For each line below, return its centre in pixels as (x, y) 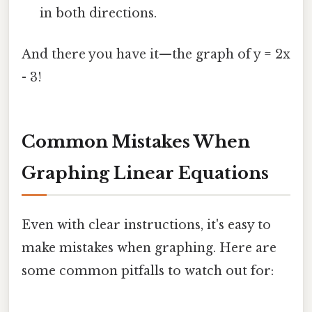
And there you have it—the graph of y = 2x (156, 55)
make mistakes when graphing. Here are (149, 248)
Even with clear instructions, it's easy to (146, 225)
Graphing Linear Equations (145, 173)
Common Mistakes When (136, 142)
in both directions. (99, 14)
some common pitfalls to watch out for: (148, 271)
